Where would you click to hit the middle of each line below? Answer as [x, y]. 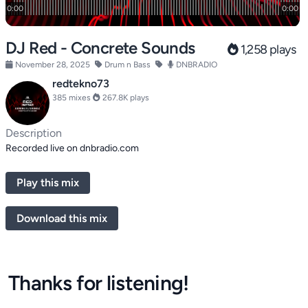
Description [34, 133]
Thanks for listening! [99, 283]
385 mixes [73, 98]
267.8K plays [125, 98]
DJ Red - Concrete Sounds [100, 48]
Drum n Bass [128, 65]
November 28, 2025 [53, 65]
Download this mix [62, 218]
